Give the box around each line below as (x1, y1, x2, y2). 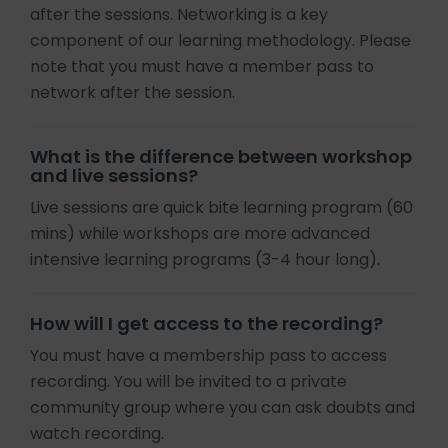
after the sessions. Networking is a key (30, 3, 328, 27)
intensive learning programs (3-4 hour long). (30, 248, 380, 272)
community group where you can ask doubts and (30, 396, 415, 420)
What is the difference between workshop (30, 144, 412, 170)
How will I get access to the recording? (30, 311, 383, 337)
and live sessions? (30, 163, 198, 189)
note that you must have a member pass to (30, 55, 374, 79)
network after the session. (30, 81, 235, 105)
